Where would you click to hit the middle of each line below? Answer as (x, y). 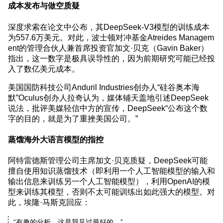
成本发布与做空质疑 (44, 6)
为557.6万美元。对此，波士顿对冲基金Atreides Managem (111, 37)
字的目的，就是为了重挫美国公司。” (73, 118)
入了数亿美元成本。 (44, 68)
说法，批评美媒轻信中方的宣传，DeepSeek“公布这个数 (108, 108)
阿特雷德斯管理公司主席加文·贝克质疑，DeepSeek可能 (108, 161)
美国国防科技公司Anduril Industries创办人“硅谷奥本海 (104, 87)
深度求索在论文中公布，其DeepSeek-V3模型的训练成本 (109, 27)
